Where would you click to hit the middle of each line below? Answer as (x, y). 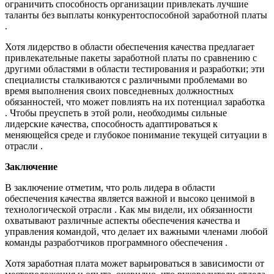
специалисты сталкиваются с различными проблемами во (126, 80)
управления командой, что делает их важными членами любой (136, 232)
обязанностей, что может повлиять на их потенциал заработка (135, 102)
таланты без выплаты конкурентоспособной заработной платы (136, 15)
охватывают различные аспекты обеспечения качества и (123, 221)
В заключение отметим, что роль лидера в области (110, 188)
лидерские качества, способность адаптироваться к (111, 124)
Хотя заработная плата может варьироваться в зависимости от (135, 264)
